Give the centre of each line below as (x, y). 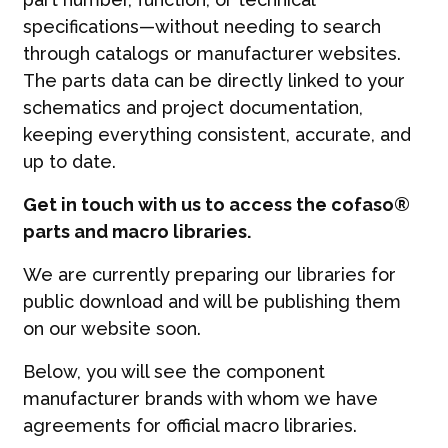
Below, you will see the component (173, 371)
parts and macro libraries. (136, 231)
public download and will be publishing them (211, 301)
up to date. (69, 161)
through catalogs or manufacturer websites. (211, 53)
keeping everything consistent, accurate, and (216, 134)
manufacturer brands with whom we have (200, 398)
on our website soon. (111, 328)
